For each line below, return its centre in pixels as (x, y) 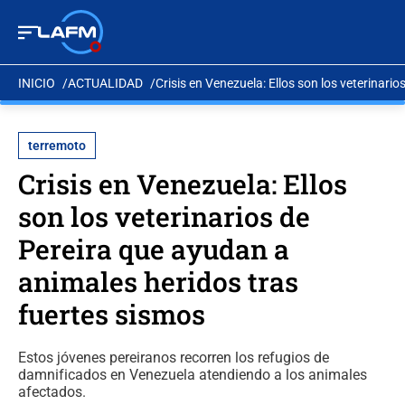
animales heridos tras (158, 282)
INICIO (37, 83)
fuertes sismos (112, 314)
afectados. (52, 392)
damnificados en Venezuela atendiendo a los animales (193, 375)
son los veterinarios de (164, 217)
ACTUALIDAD (105, 83)
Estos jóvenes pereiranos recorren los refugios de (174, 358)
